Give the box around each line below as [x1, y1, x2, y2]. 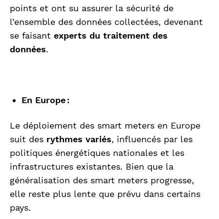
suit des [10, 134, 46, 145]
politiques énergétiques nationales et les [10, 148, 184, 158]
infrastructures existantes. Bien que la [10, 161, 174, 172]
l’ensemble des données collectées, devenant [10, 17, 203, 27]
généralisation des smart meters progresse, [10, 175, 194, 186]
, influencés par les [111, 134, 193, 145]
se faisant [10, 30, 54, 41]
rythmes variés [46, 134, 111, 145]
